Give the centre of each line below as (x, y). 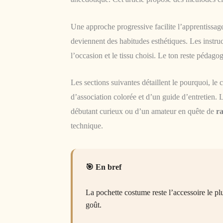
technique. (87, 126)
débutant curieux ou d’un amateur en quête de (143, 111)
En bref (109, 167)
